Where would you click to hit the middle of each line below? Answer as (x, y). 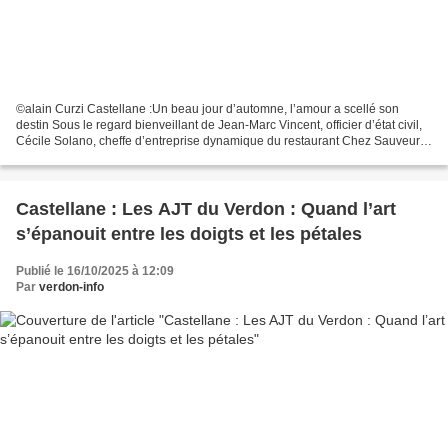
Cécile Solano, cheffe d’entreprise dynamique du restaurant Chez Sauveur (218, 140)
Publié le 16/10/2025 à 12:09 (95, 270)
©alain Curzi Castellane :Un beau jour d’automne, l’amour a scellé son (51, 108)
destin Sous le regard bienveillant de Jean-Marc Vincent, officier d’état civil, (219, 124)
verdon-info (71, 286)
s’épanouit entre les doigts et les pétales (189, 233)
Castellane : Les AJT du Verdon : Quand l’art (63, 208)
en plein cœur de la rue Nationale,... (113, 156)
